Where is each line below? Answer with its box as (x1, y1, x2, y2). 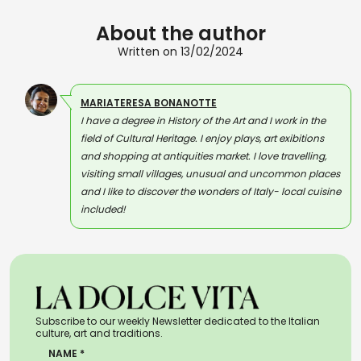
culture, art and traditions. (35, 326, 163, 340)
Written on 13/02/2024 (118, 44, 243, 60)
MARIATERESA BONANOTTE (80, 96, 217, 110)
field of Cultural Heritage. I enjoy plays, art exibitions (80, 131, 324, 145)
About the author (95, 20, 266, 47)
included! (80, 202, 126, 216)
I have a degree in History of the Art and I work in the (80, 114, 326, 127)
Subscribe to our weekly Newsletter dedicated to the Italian (35, 313, 320, 328)
